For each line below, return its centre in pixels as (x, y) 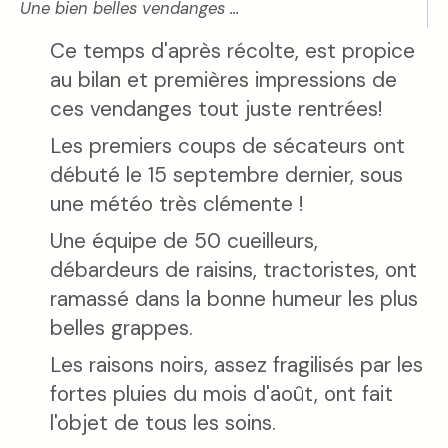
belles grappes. (121, 328)
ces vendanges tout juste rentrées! (216, 109)
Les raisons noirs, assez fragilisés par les (236, 365)
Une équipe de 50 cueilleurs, (184, 241)
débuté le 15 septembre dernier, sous (226, 175)
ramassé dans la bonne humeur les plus (234, 299)
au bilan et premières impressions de (223, 80)
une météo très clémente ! (176, 204)
